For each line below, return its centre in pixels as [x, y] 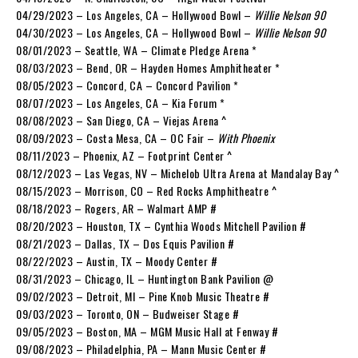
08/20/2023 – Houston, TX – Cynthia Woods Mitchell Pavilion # [161, 225]
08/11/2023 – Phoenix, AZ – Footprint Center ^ [124, 155]
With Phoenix [246, 137]
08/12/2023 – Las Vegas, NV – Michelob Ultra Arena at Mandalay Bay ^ [178, 173]
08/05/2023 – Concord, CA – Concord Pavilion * [127, 85]
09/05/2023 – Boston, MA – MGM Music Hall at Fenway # [147, 331]
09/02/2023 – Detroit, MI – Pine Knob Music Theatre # [143, 296]
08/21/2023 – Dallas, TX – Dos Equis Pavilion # [125, 243]
